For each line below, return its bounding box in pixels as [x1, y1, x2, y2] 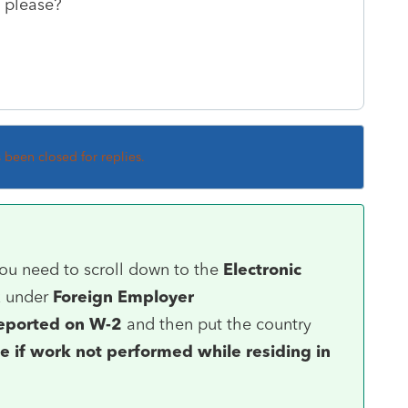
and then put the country [122, 313, 311, 334]
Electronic [223, 259, 301, 280]
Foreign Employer [53, 286, 194, 307]
